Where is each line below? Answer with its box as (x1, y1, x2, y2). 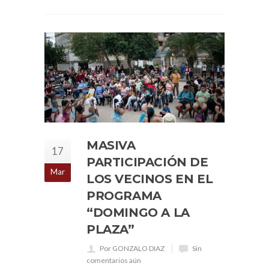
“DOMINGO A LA (86, 205, 190, 220)
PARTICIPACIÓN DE (86, 155, 208, 169)
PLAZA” (86, 222, 134, 237)
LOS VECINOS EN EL (86, 172, 213, 186)
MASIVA (86, 138, 136, 153)
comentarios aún (86, 256, 141, 265)
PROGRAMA (86, 189, 162, 203)
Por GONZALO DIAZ (100, 244, 165, 253)
